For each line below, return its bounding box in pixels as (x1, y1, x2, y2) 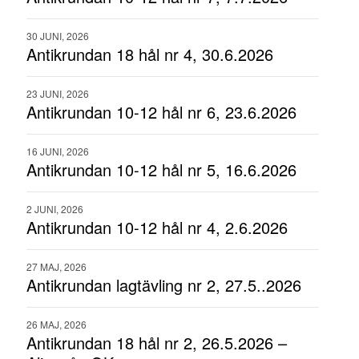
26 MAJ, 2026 (26, 317, 87, 331)
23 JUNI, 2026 (26, 87, 90, 100)
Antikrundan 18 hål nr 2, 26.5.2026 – (26, 331, 288, 354)
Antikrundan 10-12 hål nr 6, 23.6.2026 (26, 100, 297, 123)
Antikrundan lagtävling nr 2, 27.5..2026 (26, 273, 302, 296)
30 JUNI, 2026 (26, 29, 90, 42)
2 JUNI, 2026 (26, 202, 84, 216)
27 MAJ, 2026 (26, 260, 87, 273)
